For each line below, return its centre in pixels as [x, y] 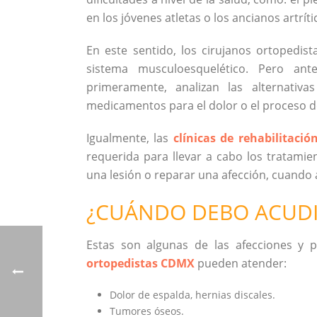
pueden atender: [241, 264]
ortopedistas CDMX [140, 264]
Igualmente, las [130, 138]
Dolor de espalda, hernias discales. [192, 295]
